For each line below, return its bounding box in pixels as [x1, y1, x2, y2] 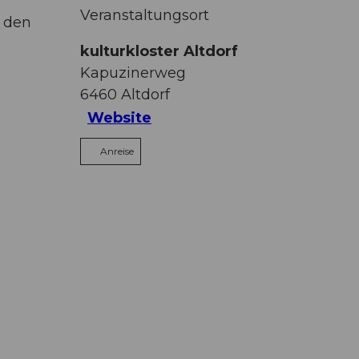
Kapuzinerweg [80, 63, 186, 82]
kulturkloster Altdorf [80, 42, 238, 60]
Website [87, 109, 151, 127]
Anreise [100, 144, 134, 157]
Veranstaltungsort [80, 6, 209, 24]
